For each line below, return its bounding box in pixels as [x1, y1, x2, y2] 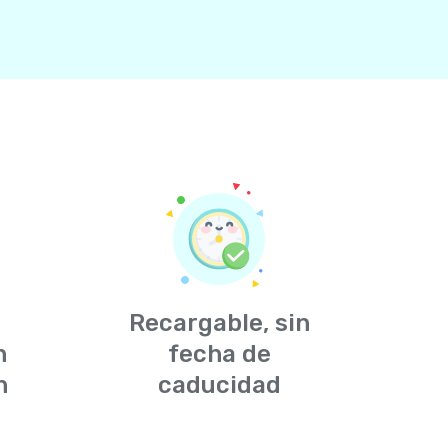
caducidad [157, 371, 281, 399]
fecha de [167, 340, 271, 368]
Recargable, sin [128, 309, 310, 337]
